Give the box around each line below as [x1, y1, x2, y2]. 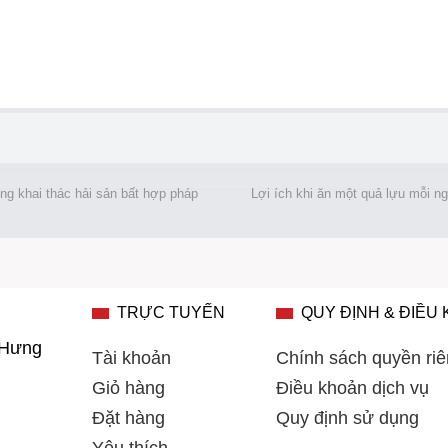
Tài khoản [91, 348, 171, 369]
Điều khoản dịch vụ [275, 378, 429, 399]
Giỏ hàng [91, 378, 165, 399]
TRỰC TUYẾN [116, 304, 225, 322]
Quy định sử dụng [275, 408, 419, 429]
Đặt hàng [91, 408, 165, 429]
